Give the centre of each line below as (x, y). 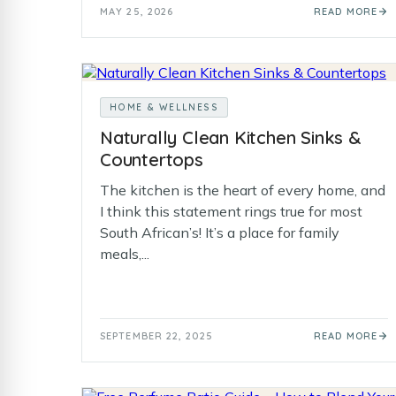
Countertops (152, 160)
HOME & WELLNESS (164, 107)
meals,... (125, 254)
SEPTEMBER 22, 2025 (156, 336)
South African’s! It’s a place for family (220, 232)
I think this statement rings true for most (231, 211)
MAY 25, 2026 (137, 11)
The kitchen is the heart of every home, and (243, 190)
